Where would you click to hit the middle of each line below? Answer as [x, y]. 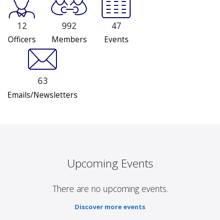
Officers [22, 40]
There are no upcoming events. [110, 189]
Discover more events [110, 207]
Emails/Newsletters [42, 95]
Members [69, 40]
